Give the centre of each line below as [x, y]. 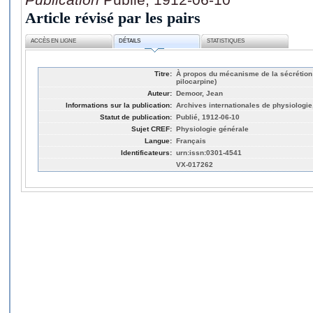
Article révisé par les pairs [113, 17]
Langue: [158, 140]
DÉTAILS [130, 41]
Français [191, 140]
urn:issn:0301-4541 [209, 152]
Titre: [163, 73]
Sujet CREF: [152, 129]
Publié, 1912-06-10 [208, 117]
